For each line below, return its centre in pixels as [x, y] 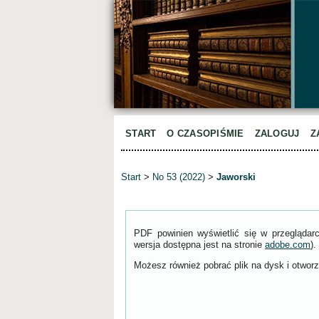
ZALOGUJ [277, 134]
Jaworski [236, 177]
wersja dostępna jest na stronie [199, 245]
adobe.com [288, 245]
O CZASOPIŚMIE [205, 134]
